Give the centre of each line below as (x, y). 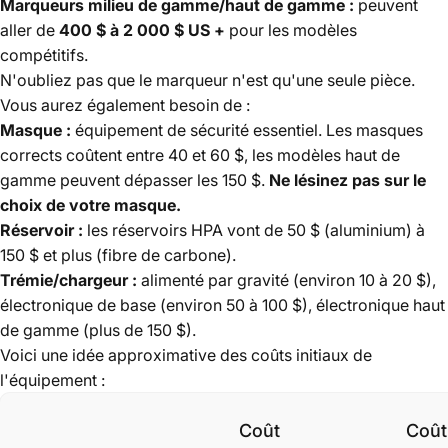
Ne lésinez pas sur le (347, 179)
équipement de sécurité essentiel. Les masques (247, 129)
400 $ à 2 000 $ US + (142, 29)
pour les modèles (291, 29)
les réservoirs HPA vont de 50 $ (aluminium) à (254, 229)
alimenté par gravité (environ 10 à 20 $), (286, 279)
